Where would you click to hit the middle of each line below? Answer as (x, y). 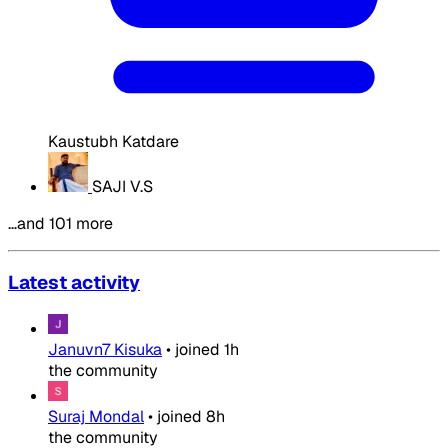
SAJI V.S (122, 186)
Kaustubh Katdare (113, 141)
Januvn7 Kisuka (105, 350)
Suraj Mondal (96, 417)
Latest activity (74, 283)
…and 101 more (60, 223)
